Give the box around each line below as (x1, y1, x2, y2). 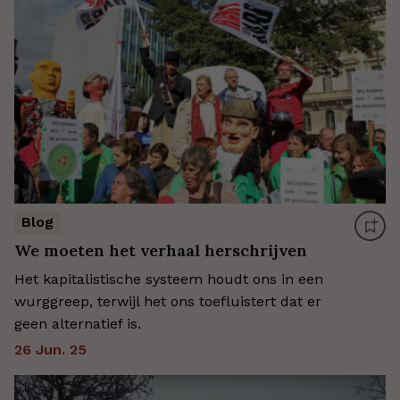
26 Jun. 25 (14, 340, 87, 358)
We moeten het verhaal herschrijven (14, 239, 307, 261)
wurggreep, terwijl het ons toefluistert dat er (14, 292, 321, 310)
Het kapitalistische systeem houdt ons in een (14, 270, 323, 287)
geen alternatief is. (14, 314, 141, 332)
